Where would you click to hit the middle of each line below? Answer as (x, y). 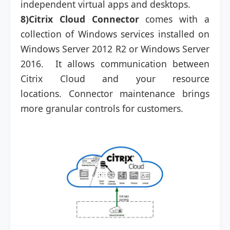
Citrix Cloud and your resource (115, 78)
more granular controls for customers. (102, 108)
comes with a (174, 19)
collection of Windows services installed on (115, 34)
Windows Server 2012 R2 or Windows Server (115, 49)
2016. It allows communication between (115, 63)
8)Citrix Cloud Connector (80, 19)
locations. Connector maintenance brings (115, 93)
